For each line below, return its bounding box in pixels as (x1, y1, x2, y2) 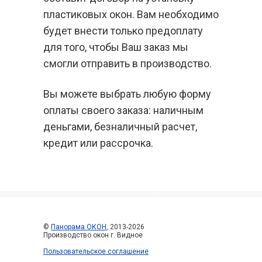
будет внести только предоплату (43, 25, 203, 37)
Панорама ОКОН (51, 223, 106, 231)
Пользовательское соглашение (43, 247, 149, 256)
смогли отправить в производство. (43, 57, 212, 70)
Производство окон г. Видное (43, 231, 143, 239)
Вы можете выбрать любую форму (43, 88, 211, 100)
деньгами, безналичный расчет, (43, 120, 197, 133)
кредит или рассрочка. (43, 137, 153, 149)
